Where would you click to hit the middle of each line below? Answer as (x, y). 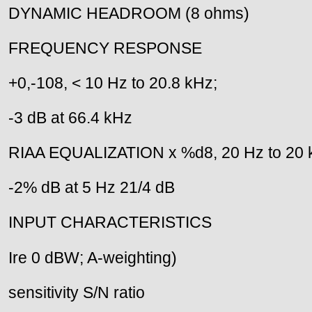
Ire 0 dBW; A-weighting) (93, 257)
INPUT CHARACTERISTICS (110, 223)
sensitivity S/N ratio (77, 292)
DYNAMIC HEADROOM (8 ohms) (129, 14)
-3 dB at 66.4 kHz (70, 118)
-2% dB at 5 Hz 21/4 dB (92, 188)
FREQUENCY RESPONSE (105, 48)
